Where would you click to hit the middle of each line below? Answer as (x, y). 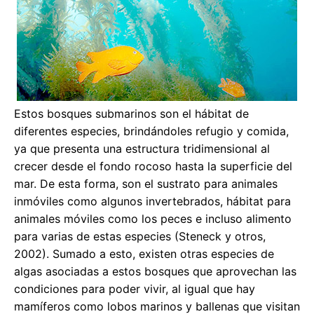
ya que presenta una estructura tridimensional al (142, 148)
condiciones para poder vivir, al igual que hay (135, 288)
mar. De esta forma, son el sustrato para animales (146, 183)
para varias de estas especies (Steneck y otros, (140, 236)
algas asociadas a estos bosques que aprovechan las (155, 271)
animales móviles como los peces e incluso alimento (153, 218)
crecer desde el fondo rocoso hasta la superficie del (153, 166)
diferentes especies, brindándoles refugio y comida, (151, 131)
